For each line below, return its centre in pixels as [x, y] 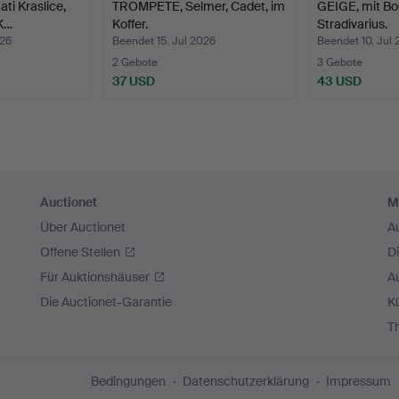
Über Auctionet [83, 227]
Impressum [358, 381]
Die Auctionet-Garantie [106, 302]
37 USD [134, 81]
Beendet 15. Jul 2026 [164, 41]
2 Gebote [135, 62]
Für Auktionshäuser [95, 277]
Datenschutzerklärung [246, 381]
